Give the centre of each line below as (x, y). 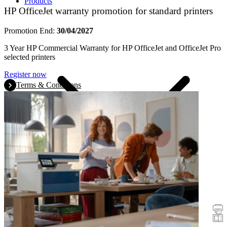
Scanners (59, 218)
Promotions (43, 209)
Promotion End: (30, 30)
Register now (25, 74)
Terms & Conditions (49, 85)
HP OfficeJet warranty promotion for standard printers (108, 11)
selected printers (30, 57)
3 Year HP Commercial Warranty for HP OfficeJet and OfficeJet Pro (112, 48)
